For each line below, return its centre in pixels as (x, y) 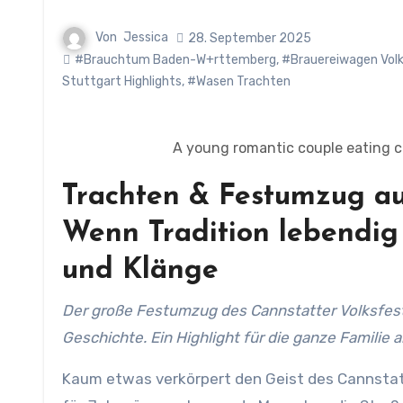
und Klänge (140, 271)
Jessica (146, 38)
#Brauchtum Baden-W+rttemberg (175, 60)
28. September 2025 (250, 38)
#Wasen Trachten (239, 81)
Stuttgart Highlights (122, 81)
